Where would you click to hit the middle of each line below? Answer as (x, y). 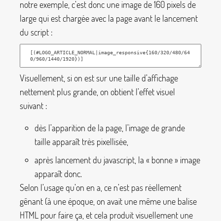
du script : (36, 32)
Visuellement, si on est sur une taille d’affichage (99, 78)
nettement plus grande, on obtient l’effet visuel (97, 92)
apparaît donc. (58, 174)
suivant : (34, 105)
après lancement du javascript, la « (92, 160)
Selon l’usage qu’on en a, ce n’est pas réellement (101, 188)
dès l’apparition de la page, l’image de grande (110, 128)
